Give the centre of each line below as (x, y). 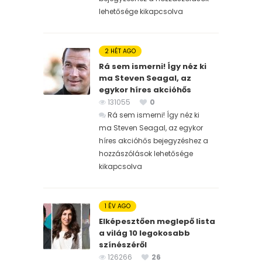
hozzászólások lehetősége (146, 153)
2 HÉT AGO (120, 51)
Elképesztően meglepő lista (157, 221)
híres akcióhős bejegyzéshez (150, 140)
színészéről (123, 244)
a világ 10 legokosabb (144, 233)
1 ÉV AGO (118, 206)
